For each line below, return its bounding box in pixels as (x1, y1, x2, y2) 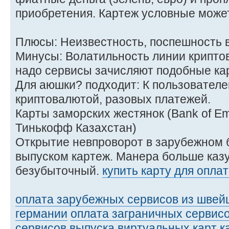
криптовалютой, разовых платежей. (15, 92, 211, 106)
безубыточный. (15, 164, 102, 177)
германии (15, 207, 67, 220)
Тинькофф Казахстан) (15, 121, 136, 134)
